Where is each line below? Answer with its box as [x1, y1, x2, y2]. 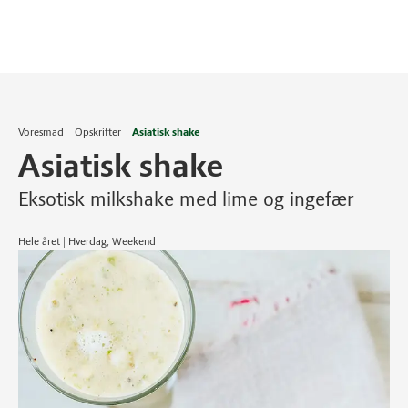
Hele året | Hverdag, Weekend [18, 235, 156, 248]
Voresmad [18, 126, 64, 138]
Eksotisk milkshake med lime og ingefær [18, 187, 354, 211]
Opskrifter [75, 126, 121, 138]
